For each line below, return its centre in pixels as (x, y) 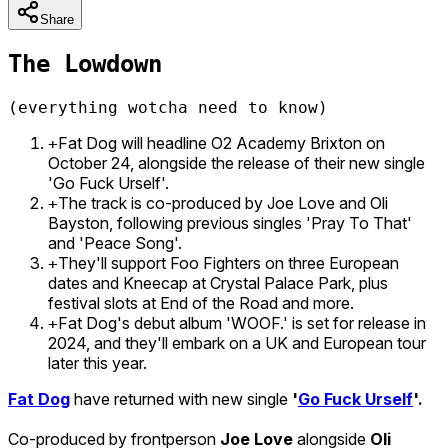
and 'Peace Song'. (115, 242)
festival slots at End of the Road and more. (201, 302)
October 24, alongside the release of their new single (236, 162)
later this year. (97, 362)
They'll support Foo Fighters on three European (228, 262)
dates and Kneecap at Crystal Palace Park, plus (218, 282)
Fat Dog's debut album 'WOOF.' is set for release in (242, 322)
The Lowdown (85, 63)
